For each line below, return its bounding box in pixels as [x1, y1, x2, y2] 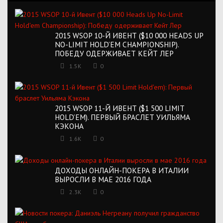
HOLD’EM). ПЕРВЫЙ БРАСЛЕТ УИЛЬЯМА [55, 111, 190, 122]
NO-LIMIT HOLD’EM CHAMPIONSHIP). [55, 39, 179, 49]
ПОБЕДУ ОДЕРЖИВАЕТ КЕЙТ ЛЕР [55, 48, 174, 58]
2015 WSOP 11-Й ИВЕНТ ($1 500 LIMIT [55, 103, 184, 113]
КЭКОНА [55, 120, 84, 131]
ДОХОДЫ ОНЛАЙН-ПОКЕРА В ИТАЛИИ [55, 165, 189, 176]
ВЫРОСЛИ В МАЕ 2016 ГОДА [55, 174, 151, 185]
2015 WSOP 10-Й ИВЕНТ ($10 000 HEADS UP [55, 30, 203, 40]
